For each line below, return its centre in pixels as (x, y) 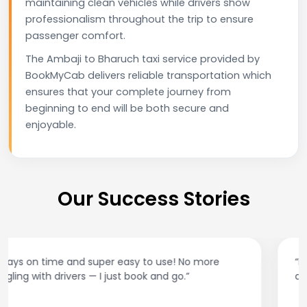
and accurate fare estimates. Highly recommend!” (147, 276)
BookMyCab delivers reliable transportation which (148, 75)
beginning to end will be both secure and (127, 108)
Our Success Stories (153, 199)
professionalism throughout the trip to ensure (139, 19)
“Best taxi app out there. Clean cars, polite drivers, (144, 261)
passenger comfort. (75, 35)
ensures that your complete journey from (128, 91)
